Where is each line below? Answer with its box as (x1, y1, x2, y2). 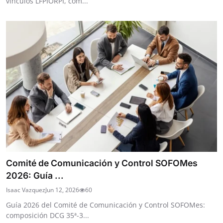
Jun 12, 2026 (45, 185, 79, 194)
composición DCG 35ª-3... (6, 210, 89, 220)
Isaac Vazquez (6, 185, 45, 194)
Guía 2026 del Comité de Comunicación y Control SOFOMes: (6, 200, 205, 210)
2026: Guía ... (6, 170, 64, 181)
